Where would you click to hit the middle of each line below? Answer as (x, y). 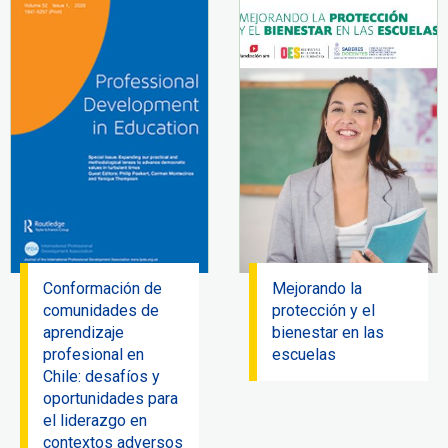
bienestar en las (327, 333)
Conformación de (102, 289)
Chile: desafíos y (101, 377)
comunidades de (101, 311)
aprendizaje (83, 333)
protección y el (323, 311)
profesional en (93, 355)
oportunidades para (110, 399)
